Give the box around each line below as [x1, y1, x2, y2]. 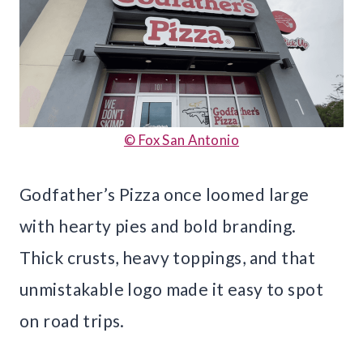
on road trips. [19, 310, 125, 331]
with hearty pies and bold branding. [19, 215, 297, 236]
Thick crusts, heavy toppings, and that [19, 246, 315, 267]
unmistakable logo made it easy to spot [19, 278, 323, 299]
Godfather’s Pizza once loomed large [19, 183, 310, 204]
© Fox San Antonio [123, 130, 240, 148]
